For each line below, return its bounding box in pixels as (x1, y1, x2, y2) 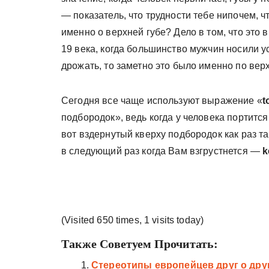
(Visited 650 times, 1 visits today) (61, 214, 204, 225)
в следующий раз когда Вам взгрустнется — (61, 145, 260, 156)
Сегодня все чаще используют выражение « (61, 95, 262, 106)
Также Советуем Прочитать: (61, 237, 218, 250)
